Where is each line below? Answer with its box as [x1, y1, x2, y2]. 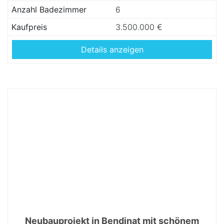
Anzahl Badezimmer [11, 4, 86, 14]
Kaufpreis [11, 22, 47, 32]
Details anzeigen [80, 44, 143, 54]
